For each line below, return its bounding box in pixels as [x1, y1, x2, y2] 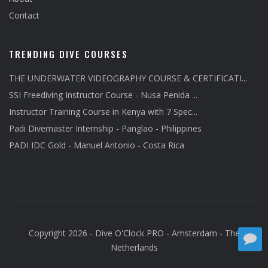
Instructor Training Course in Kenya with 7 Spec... [9, 105, 197, 117]
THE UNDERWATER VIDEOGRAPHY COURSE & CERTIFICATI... [9, 72, 247, 84]
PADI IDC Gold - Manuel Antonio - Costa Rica [9, 139, 184, 151]
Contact [9, 9, 39, 21]
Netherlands [110, 241, 158, 253]
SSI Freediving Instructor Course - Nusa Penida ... [9, 89, 197, 100]
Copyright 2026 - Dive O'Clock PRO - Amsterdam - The [28, 227, 240, 239]
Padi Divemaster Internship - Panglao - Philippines [9, 122, 202, 134]
